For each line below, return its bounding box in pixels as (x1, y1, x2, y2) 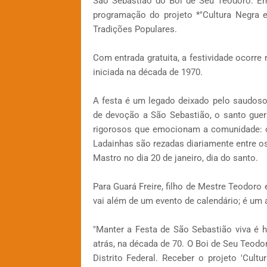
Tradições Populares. (92, 24, 177, 35)
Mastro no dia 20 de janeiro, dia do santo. (92, 153, 258, 164)
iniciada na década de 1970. (92, 67, 203, 78)
